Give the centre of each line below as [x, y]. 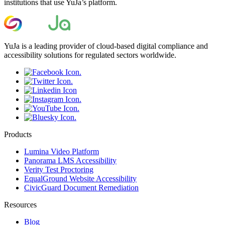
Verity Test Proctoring [59, 170]
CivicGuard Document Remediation [81, 188]
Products [18, 135]
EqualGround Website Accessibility [80, 179]
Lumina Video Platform [62, 152]
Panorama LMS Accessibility [70, 161]
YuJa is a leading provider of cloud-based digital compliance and [106, 46]
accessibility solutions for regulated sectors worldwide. [90, 55]
